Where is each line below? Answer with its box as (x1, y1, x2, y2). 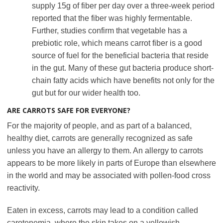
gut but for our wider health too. (32, 88, 140, 97)
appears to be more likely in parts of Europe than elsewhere (7, 158, 216, 167)
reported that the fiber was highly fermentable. (32, 13, 192, 22)
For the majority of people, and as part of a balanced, (7, 121, 192, 130)
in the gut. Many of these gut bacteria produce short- (32, 63, 214, 72)
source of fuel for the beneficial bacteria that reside (32, 51, 209, 60)
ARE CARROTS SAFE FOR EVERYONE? (7, 105, 130, 115)
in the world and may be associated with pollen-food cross (7, 171, 211, 180)
